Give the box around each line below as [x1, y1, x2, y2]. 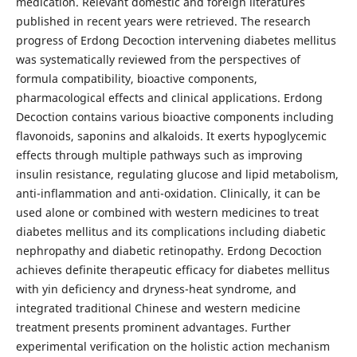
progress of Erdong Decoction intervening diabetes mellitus [15, 32, 336, 48]
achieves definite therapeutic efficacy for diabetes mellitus [15, 261, 330, 277]
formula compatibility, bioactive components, [15, 70, 257, 86]
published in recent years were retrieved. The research [15, 13, 311, 29]
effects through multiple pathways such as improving [15, 147, 303, 163]
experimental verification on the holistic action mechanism [15, 338, 330, 354]
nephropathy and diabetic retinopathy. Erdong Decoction [15, 242, 322, 258]
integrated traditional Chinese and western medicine [15, 300, 300, 316]
